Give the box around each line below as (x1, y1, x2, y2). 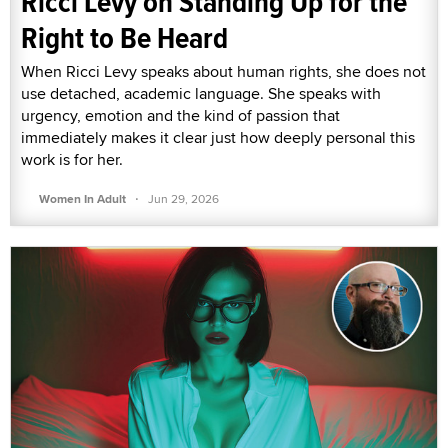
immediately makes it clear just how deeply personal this (21, 125, 415, 149)
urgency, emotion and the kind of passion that (21, 103, 340, 127)
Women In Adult (39, 189, 126, 208)
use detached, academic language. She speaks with (21, 81, 381, 105)
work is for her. (21, 147, 123, 171)
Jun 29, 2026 (148, 189, 219, 207)
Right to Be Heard (21, 15, 228, 59)
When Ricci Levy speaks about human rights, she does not (21, 59, 426, 83)
